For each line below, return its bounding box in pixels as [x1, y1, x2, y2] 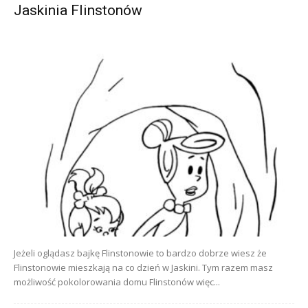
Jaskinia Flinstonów [14, 2, 142, 19]
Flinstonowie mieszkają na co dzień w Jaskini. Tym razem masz [14, 261, 273, 274]
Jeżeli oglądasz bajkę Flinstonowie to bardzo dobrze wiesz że [14, 247, 267, 259]
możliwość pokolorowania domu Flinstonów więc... [14, 276, 220, 288]
